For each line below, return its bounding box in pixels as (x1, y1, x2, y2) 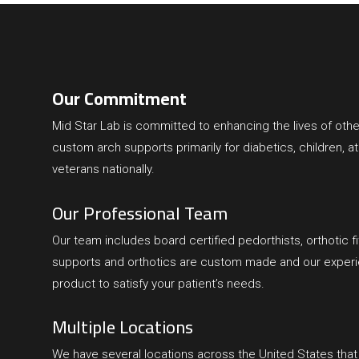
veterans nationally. (51, 162, 158, 177)
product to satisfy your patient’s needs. (51, 276, 264, 291)
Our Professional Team (51, 196, 228, 230)
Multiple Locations (51, 310, 193, 345)
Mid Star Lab (51, 119, 120, 134)
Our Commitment (51, 82, 187, 116)
